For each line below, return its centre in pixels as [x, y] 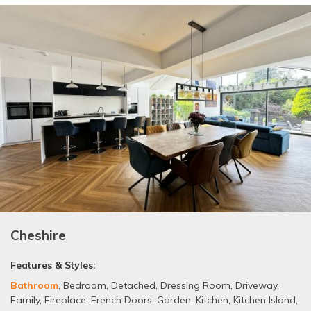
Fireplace [65, 300]
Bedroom [85, 285]
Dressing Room [195, 285]
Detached [133, 285]
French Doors [121, 300]
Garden [174, 300]
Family [25, 300]
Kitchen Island [264, 300]
